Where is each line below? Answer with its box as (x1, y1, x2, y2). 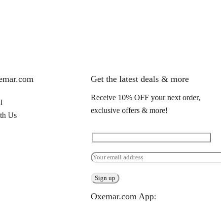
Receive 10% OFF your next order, (91, 93, 201, 102)
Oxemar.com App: (91, 191, 157, 201)
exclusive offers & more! (91, 106, 168, 115)
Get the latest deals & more (91, 74, 189, 84)
